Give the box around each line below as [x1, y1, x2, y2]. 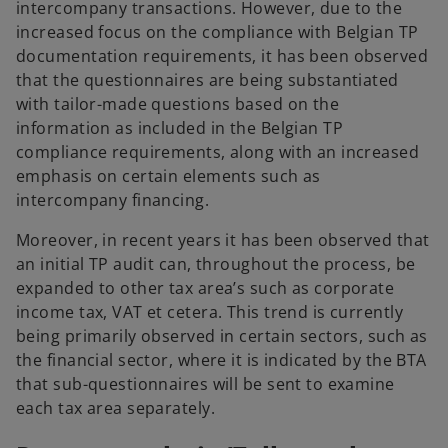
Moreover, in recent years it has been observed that [16, 228, 430, 251]
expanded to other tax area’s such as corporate [16, 276, 395, 299]
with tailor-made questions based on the [16, 92, 340, 115]
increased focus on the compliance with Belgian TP [16, 20, 419, 43]
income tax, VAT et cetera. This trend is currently [16, 300, 404, 323]
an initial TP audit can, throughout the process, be [16, 252, 416, 275]
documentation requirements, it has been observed [16, 44, 429, 67]
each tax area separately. [16, 396, 216, 419]
